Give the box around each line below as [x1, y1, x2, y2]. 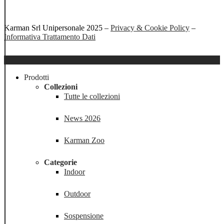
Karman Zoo [64, 135, 104, 144]
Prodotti [24, 72, 49, 81]
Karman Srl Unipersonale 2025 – [4, 23, 110, 32]
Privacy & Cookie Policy [110, 23, 189, 32]
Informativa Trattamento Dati [4, 32, 95, 41]
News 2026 [64, 113, 100, 122]
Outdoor [64, 189, 90, 198]
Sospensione [64, 211, 103, 220]
